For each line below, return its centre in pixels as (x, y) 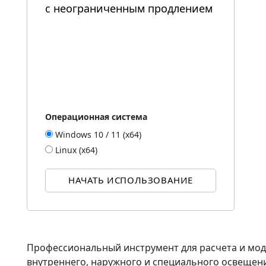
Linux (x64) (76, 150)
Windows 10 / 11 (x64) (98, 134)
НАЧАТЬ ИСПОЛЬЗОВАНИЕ (131, 180)
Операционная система (96, 116)
